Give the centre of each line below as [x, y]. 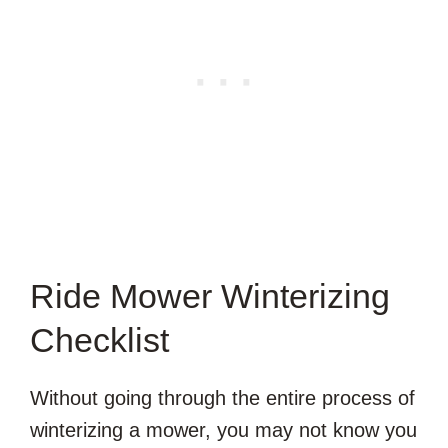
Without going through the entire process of [222, 397]
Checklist [99, 339]
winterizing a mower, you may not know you [223, 429]
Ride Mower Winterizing [210, 295]
